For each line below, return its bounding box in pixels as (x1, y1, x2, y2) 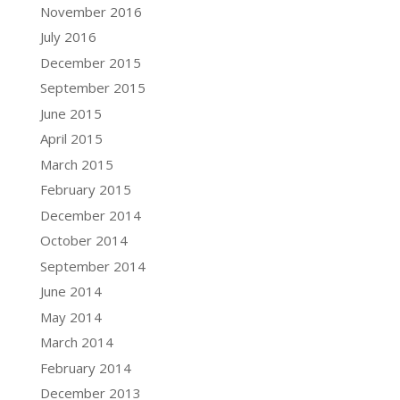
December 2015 (39, 53, 141, 71)
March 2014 (39, 333, 113, 351)
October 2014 (39, 231, 128, 249)
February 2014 (39, 358, 131, 377)
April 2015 (39, 129, 103, 147)
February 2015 (39, 180, 131, 198)
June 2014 (39, 282, 102, 300)
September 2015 (39, 79, 146, 96)
